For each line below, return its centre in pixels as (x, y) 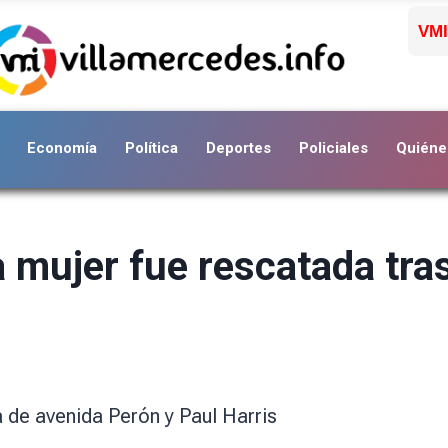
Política (151, 147)
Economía (62, 147)
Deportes (238, 147)
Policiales (333, 147)
